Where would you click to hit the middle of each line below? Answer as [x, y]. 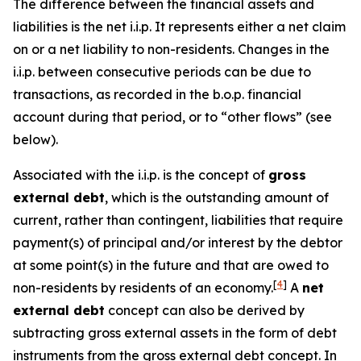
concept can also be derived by [205, 310]
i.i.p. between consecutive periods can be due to [162, 72]
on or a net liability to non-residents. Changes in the [171, 49]
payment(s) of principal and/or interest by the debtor [178, 243]
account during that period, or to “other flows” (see [172, 117]
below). [35, 139]
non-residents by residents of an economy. [143, 288]
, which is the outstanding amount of [217, 197]
